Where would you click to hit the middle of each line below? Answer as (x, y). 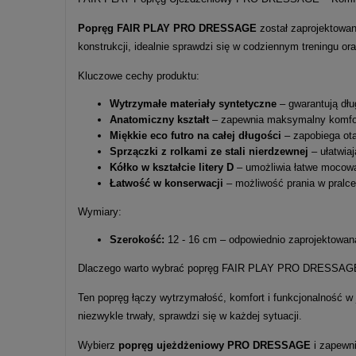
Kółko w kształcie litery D (172, 168)
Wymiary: (100, 212)
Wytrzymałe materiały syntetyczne (193, 104)
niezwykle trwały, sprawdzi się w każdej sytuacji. (190, 316)
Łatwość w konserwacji (166, 184)
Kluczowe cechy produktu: (139, 76)
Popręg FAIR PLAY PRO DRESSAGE (167, 29)
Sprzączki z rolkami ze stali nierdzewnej (209, 152)
